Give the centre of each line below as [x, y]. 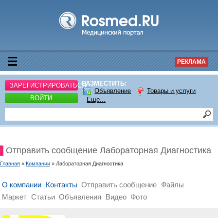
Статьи [43, 197]
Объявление [113, 91]
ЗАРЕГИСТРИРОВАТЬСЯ [48, 85]
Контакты [61, 185]
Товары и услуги [172, 91]
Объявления [80, 197]
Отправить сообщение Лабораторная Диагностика [109, 150]
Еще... [96, 100]
